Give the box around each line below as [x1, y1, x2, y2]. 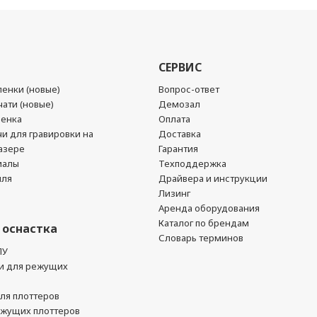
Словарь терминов [158, 231, 243, 244]
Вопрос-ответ [158, 83, 219, 96]
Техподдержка [158, 157, 226, 170]
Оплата [158, 113, 190, 125]
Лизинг [158, 187, 190, 200]
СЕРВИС [158, 59, 202, 75]
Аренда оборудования [158, 202, 260, 214]
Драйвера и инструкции [158, 172, 267, 185]
